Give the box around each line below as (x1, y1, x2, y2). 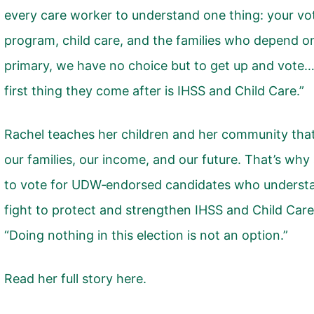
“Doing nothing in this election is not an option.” (4, 228, 288, 243)
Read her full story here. (4, 271, 146, 286)
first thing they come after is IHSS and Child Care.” (4, 83, 308, 98)
